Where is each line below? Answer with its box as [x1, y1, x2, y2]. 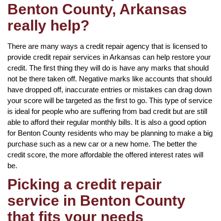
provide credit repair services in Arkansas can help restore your [7, 52, 211, 61]
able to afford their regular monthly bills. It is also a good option [7, 117, 206, 126]
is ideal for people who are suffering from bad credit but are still [7, 107, 207, 115]
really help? [7, 17, 89, 34]
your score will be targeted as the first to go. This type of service [7, 96, 212, 105]
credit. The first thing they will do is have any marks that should [7, 63, 209, 72]
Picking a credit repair [7, 176, 162, 192]
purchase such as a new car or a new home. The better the [7, 139, 197, 148]
